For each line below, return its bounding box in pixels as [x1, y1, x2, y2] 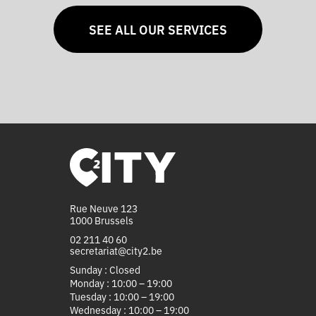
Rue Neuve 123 [69, 200, 138, 215]
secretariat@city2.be [69, 243, 162, 257]
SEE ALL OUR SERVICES [89, 20, 227, 38]
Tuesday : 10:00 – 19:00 [69, 288, 174, 303]
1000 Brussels [69, 212, 133, 227]
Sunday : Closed [69, 262, 140, 276]
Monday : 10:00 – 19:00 [69, 275, 172, 290]
